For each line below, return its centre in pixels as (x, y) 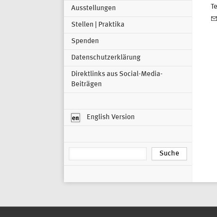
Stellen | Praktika (98, 25)
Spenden (85, 42)
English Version (110, 117)
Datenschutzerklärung (106, 58)
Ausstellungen (93, 9)
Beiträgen (86, 85)
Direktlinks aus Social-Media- (117, 75)
